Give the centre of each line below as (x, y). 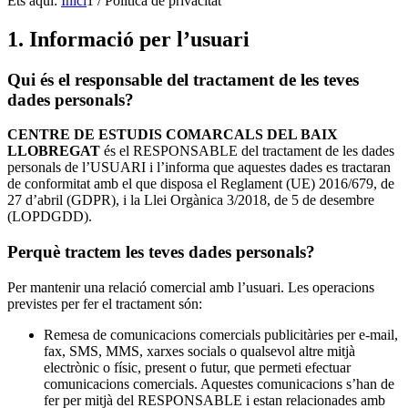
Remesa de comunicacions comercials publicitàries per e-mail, (221, 334)
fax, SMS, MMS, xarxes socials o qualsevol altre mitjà (199, 351)
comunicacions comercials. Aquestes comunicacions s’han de (219, 383)
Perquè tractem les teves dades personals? (161, 252)
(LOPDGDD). (50, 217)
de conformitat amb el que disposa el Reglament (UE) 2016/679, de (201, 184)
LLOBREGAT (54, 151)
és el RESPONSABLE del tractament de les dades (247, 151)
